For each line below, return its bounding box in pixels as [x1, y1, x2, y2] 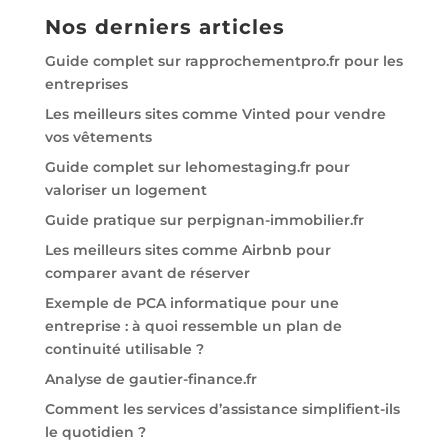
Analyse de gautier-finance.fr [44, 370, 257, 389]
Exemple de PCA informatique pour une [44, 294, 339, 313]
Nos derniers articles [44, 15, 285, 40]
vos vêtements [44, 128, 152, 147]
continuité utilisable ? [44, 340, 204, 359]
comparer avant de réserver [44, 264, 250, 283]
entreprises [44, 75, 128, 94]
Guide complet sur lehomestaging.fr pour [44, 158, 350, 177]
